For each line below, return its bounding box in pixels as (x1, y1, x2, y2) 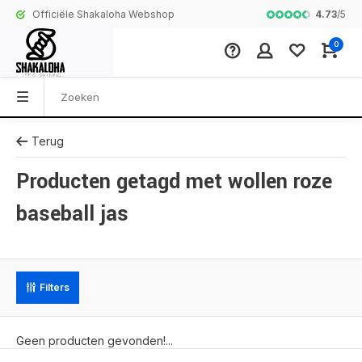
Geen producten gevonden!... (16, 334, 173, 347)
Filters (40, 281, 69, 293)
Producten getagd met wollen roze (16, 167, 332, 196)
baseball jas (16, 200, 128, 229)
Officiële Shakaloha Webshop (32, 8, 175, 20)
